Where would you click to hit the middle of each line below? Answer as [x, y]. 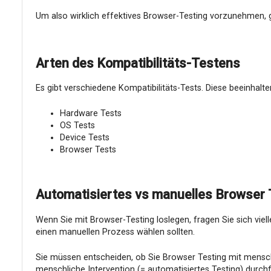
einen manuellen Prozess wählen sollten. [115, 232]
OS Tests [77, 126]
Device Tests [84, 138]
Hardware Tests [90, 114]
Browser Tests [88, 150]
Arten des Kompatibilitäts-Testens [138, 63]
